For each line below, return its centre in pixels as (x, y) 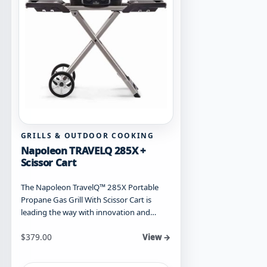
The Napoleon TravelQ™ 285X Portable (89, 187)
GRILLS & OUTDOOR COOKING (87, 135)
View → (157, 237)
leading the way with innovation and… (88, 212)
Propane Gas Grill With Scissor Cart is (86, 199)
